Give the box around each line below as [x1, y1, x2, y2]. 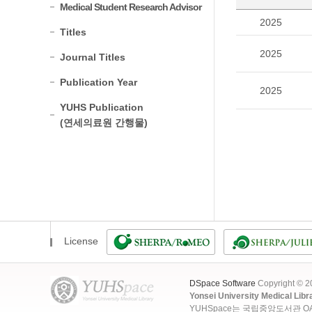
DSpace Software [189, 279, 256, 288]
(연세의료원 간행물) [60, 117, 148, 128]
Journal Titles [60, 52, 125, 63]
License [64, 235, 98, 247]
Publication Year [60, 77, 137, 88]
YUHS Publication [60, 102, 143, 113]
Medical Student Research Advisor [60, 1, 201, 13]
